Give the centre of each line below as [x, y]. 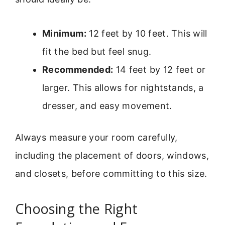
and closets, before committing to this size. [111, 174]
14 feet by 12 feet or [159, 70]
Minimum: [64, 34]
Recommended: [78, 70]
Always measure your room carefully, [96, 138]
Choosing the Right [77, 208]
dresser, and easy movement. [107, 106]
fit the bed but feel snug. [97, 52]
